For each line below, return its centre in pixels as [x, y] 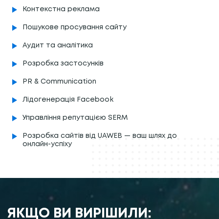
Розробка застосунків [63, 63]
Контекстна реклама [61, 9]
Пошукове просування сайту [75, 27]
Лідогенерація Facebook [68, 99]
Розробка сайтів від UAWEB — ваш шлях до [100, 136]
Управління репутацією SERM [75, 118]
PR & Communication [59, 81]
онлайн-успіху [47, 144]
